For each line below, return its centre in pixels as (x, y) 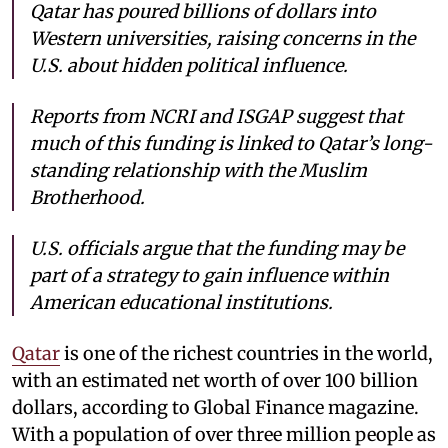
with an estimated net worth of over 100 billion (215, 380)
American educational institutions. (181, 302)
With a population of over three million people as (224, 434)
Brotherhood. (87, 197)
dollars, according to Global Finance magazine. (215, 407)
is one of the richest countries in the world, (246, 353)
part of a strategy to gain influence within (209, 275)
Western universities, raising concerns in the (222, 38)
